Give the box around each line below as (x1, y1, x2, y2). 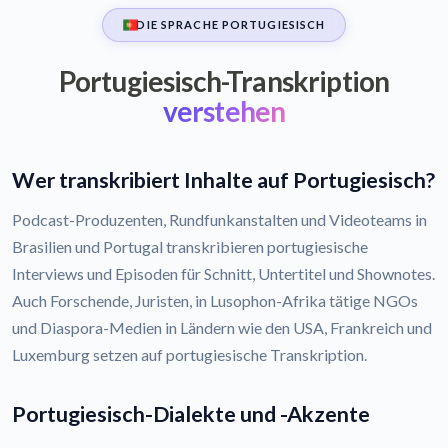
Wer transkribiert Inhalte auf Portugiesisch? (12, 167, 435, 194)
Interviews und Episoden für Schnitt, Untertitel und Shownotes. (12, 264, 435, 284)
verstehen (162, 94, 286, 129)
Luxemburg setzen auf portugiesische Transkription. (12, 345, 367, 365)
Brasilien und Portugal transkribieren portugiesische (12, 237, 368, 257)
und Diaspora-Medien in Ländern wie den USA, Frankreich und (12, 318, 432, 338)
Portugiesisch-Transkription (58, 64, 390, 99)
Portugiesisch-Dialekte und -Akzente (12, 401, 370, 428)
